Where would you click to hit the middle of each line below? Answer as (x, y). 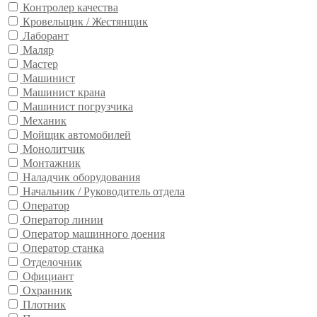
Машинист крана (64, 93)
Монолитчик (54, 149)
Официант (48, 277)
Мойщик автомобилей (77, 135)
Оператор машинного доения (94, 234)
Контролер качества (70, 8)
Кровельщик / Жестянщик (85, 22)
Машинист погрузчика (78, 107)
